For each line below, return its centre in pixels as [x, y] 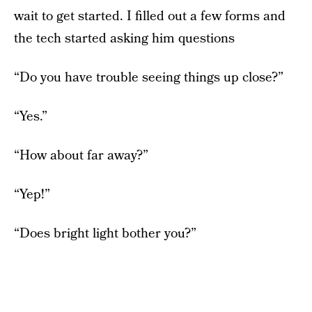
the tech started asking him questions [124, 38]
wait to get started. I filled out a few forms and [150, 16]
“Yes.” [31, 116]
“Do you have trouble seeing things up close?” [149, 77]
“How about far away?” [81, 155]
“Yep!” [32, 194]
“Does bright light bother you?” [105, 233]
